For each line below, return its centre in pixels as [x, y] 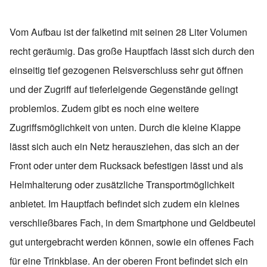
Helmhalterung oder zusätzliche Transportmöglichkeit [122, 184]
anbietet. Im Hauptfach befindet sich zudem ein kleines [125, 204]
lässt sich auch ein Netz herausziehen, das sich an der [124, 146]
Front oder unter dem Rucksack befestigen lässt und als [126, 165]
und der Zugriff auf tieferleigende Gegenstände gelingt [124, 89]
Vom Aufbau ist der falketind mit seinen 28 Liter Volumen [128, 32]
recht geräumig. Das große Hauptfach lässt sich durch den [132, 51]
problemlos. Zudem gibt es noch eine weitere [104, 108]
